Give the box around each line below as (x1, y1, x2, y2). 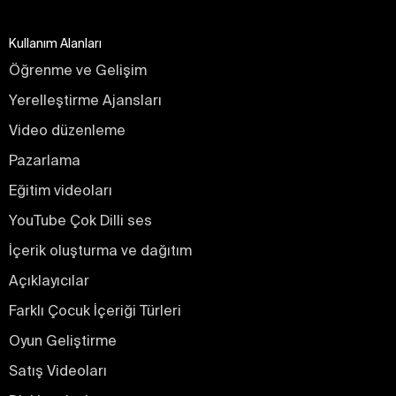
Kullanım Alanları (9, 36, 102, 51)
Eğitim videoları (9, 182, 112, 199)
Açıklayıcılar (9, 272, 89, 289)
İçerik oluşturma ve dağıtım (9, 242, 192, 259)
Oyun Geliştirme (9, 332, 117, 349)
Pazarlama (9, 152, 80, 169)
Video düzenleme (9, 122, 126, 139)
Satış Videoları (9, 362, 107, 379)
